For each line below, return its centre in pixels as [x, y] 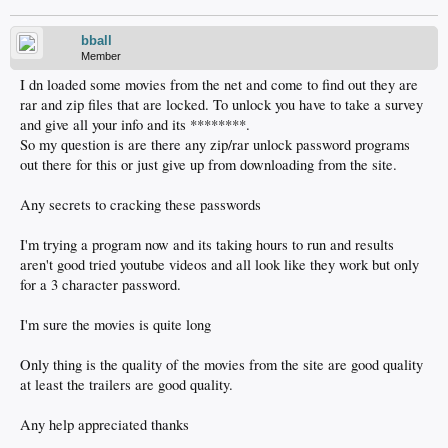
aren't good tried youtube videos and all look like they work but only [219, 264]
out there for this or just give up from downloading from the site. [208, 164]
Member [101, 56]
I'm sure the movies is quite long [115, 324]
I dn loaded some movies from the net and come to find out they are [219, 84]
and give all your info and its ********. [135, 124]
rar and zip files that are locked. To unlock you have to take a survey [221, 104]
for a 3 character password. [100, 284]
